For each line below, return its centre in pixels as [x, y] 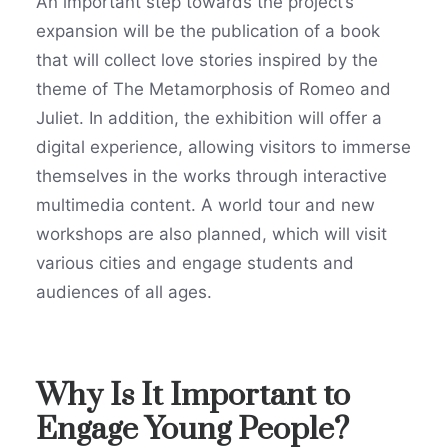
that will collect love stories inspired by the [207, 60]
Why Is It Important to [193, 395]
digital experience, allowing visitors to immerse [223, 147]
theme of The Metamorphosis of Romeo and [213, 89]
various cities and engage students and [195, 263]
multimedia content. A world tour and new [205, 205]
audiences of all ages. [124, 292]
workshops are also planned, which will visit [211, 234]
